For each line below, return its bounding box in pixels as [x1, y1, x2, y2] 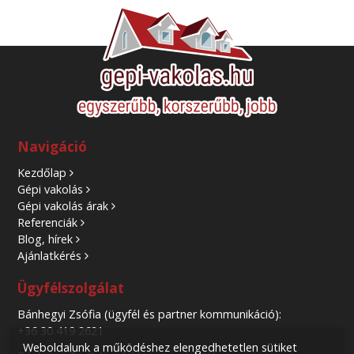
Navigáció [17, 137, 87, 156]
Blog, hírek [17, 232, 73, 247]
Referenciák [17, 215, 77, 231]
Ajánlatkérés [17, 248, 81, 264]
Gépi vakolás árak [17, 198, 108, 214]
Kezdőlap [17, 165, 66, 181]
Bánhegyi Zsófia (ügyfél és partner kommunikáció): [17, 307, 281, 322]
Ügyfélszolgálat [17, 278, 124, 297]
